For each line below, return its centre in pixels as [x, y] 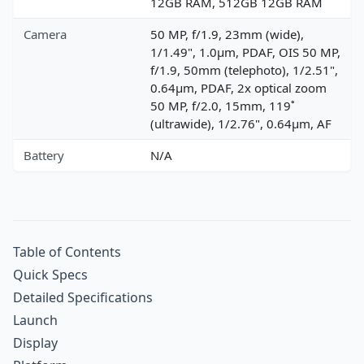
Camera [45, 34]
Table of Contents [67, 251]
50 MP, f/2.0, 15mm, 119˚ [223, 105]
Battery [44, 155]
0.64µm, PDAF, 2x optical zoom [238, 87]
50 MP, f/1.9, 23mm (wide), [227, 34]
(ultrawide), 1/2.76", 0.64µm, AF [241, 123]
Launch [35, 320]
